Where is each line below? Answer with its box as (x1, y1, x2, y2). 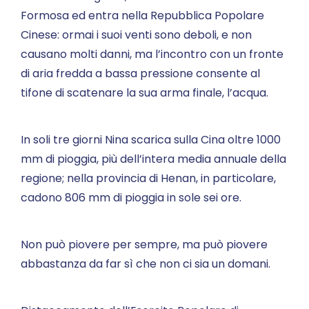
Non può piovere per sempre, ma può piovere (21, 237, 268, 252)
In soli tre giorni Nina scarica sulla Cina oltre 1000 (21, 132, 281, 148)
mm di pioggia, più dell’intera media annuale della (21, 151, 286, 167)
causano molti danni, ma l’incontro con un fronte (21, 46, 283, 62)
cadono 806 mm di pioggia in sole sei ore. (21, 190, 241, 206)
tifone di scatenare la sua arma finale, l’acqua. (21, 85, 268, 101)
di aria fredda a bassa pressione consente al (21, 66, 260, 81)
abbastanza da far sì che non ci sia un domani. (21, 256, 270, 272)
